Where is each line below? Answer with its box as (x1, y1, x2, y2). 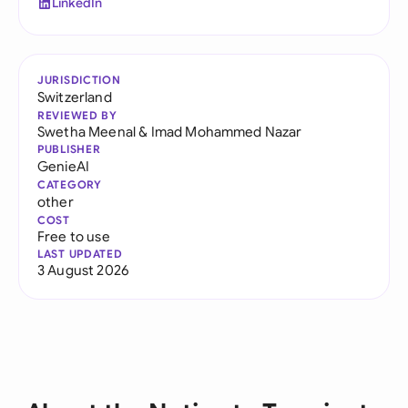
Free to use (37, 228, 110, 245)
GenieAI (37, 158, 90, 175)
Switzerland (37, 88, 112, 106)
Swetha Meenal (37, 123, 137, 140)
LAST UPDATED (37, 247, 123, 260)
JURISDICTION (37, 73, 121, 87)
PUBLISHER (37, 142, 101, 156)
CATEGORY (37, 178, 102, 191)
